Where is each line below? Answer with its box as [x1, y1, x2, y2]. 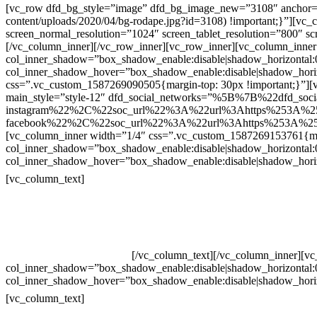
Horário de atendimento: [84, 287, 265, 306]
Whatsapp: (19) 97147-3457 [6, 223, 132, 236]
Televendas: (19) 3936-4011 [6, 197, 131, 210]
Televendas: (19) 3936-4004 [6, 210, 132, 223]
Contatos [84, 167, 149, 186]
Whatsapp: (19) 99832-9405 [6, 236, 132, 248]
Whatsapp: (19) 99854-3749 [6, 248, 132, 261]
